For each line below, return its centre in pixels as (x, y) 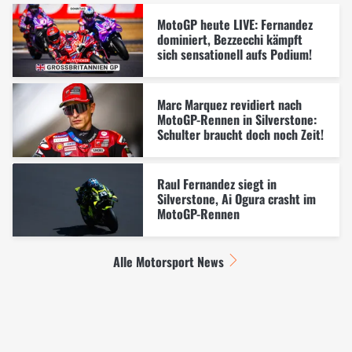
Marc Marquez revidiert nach (229, 104)
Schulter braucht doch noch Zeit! (240, 134)
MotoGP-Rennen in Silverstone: (236, 119)
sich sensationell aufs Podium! (234, 55)
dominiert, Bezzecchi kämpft (229, 40)
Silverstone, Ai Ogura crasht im (236, 199)
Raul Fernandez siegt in (216, 184)
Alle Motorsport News (169, 262)
